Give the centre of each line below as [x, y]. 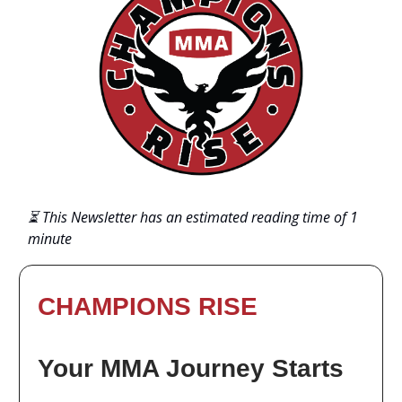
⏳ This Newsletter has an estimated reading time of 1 [193, 217]
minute [50, 238]
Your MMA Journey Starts [191, 368]
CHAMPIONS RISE [148, 306]
